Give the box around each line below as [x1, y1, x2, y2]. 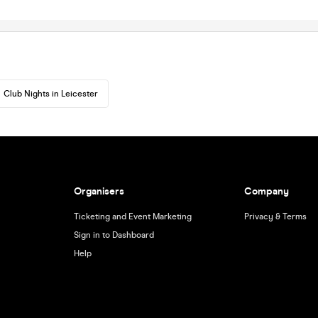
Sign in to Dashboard [73, 230, 154, 240]
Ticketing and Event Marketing [73, 212, 192, 221]
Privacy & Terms [244, 212, 307, 221]
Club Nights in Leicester [4, 89, 98, 99]
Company [244, 185, 290, 197]
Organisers [73, 185, 124, 197]
